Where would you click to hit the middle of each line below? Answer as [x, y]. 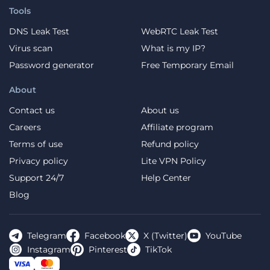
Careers [25, 127]
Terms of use [36, 144]
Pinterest [108, 250]
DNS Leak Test [39, 32]
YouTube [224, 236]
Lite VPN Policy [174, 161]
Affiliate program [177, 127]
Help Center [166, 178]
